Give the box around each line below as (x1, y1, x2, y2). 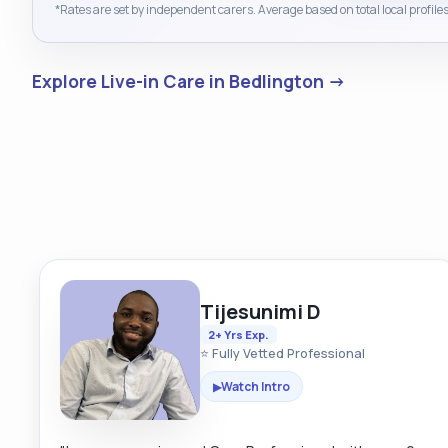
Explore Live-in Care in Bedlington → (32, 68, 346, 93)
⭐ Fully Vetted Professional (199, 343, 365, 362)
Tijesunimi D (199, 297, 321, 325)
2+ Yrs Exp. (207, 326, 269, 342)
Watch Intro (220, 377, 290, 395)
